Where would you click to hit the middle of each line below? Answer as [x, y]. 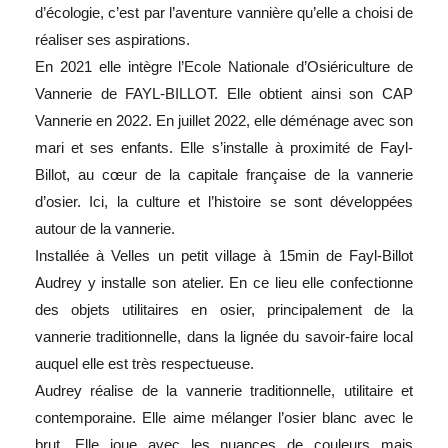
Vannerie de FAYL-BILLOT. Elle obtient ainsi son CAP [224, 93]
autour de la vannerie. [105, 228]
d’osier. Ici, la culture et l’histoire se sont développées [224, 201]
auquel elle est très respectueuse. [144, 363]
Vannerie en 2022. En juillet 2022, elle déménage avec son [224, 120]
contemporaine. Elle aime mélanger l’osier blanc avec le [224, 417]
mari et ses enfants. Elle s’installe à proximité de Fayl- [224, 147]
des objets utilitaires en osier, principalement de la [224, 309]
